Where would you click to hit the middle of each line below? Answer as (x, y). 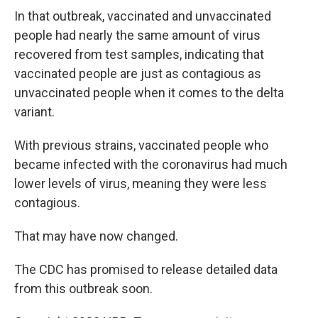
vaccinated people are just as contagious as (138, 74)
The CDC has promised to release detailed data (146, 270)
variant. (34, 112)
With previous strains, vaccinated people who (141, 146)
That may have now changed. (96, 236)
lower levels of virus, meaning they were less (141, 184)
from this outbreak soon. (83, 289)
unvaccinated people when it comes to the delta (149, 93)
